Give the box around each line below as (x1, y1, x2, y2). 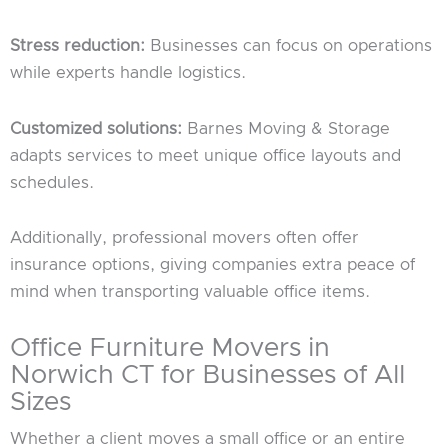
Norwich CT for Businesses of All (10, 362, 405, 389)
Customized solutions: (10, 120, 182, 137)
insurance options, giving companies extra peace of (10, 257, 415, 274)
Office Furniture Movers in (10, 335, 330, 362)
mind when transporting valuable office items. (10, 284, 370, 301)
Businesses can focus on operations (145, 37, 432, 54)
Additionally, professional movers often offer (10, 230, 359, 247)
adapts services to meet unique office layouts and (10, 147, 401, 164)
